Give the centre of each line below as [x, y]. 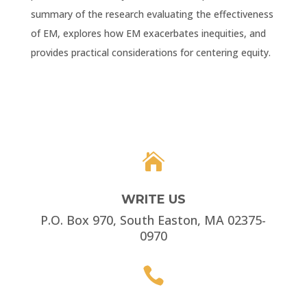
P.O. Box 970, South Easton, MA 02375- [153, 220]
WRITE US [153, 200]
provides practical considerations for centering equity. [150, 53]
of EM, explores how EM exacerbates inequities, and [148, 34]
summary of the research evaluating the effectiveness [152, 14]
